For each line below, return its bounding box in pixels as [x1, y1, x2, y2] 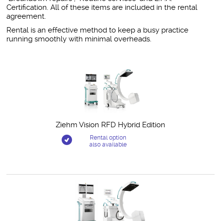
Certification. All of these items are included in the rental [6, 2, 198, 12]
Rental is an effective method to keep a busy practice [6, 25, 189, 35]
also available [89, 141, 127, 148]
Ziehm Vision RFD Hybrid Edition [55, 120, 165, 129]
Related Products [12, 52, 64, 60]
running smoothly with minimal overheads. [6, 34, 152, 43]
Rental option [90, 134, 127, 141]
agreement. [6, 11, 46, 21]
